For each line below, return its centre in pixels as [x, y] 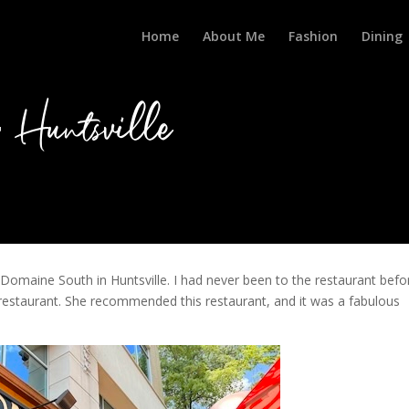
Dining [382, 36]
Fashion [313, 36]
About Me [233, 36]
